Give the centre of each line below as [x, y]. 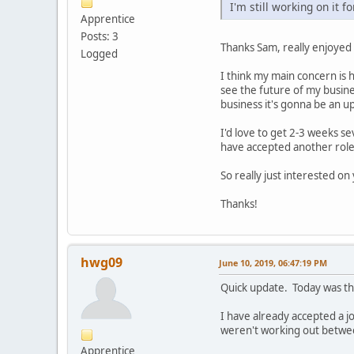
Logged [99, 53]
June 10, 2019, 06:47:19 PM [273, 263]
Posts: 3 [100, 36]
